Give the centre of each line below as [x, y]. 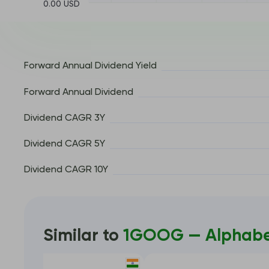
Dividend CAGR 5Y [65, 144]
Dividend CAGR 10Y [66, 170]
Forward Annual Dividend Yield [90, 66]
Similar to [83, 236]
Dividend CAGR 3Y [65, 118]
